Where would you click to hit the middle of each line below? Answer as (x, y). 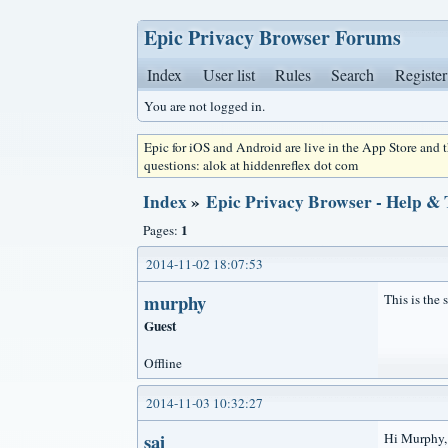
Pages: (162, 230)
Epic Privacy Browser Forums (272, 37)
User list (228, 74)
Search (353, 74)
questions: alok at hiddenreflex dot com (251, 165)
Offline (163, 363)
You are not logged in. (204, 106)
